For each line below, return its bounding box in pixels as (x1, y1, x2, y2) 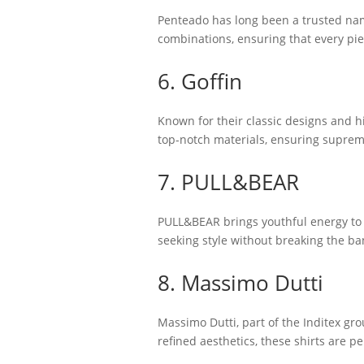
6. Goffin (157, 67, 242, 96)
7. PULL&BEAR (157, 167, 299, 197)
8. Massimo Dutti (157, 268, 323, 297)
